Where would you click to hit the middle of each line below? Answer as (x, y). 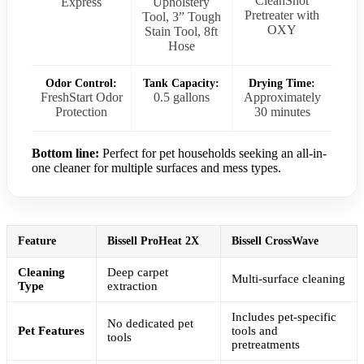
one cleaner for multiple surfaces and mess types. (156, 168)
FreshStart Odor (81, 97)
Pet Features (51, 331)
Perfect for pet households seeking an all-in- (213, 154)
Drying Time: (282, 84)
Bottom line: (65, 154)
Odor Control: (82, 84)
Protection (82, 112)
